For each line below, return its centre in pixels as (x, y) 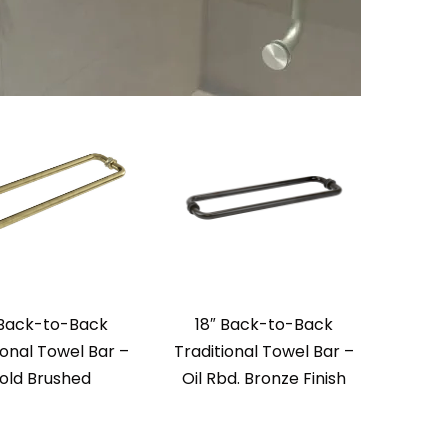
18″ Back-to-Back (263, 325)
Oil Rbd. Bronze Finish (263, 379)
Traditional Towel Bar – (263, 352)
